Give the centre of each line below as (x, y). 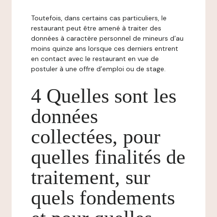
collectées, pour (96, 137)
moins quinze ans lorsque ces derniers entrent (105, 48)
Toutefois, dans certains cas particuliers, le (99, 18)
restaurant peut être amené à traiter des (96, 28)
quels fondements (103, 198)
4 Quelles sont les (104, 96)
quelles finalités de (108, 157)
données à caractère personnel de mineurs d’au (107, 38)
